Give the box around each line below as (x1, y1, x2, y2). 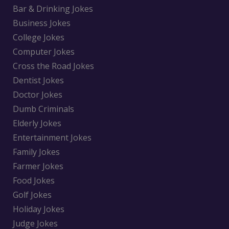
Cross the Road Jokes (13, 60, 94, 72)
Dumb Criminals (13, 103, 74, 115)
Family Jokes (13, 146, 60, 158)
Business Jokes (13, 17, 71, 29)
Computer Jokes (13, 46, 75, 58)
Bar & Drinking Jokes (13, 3, 93, 15)
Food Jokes (13, 175, 55, 187)
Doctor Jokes (13, 89, 62, 101)
